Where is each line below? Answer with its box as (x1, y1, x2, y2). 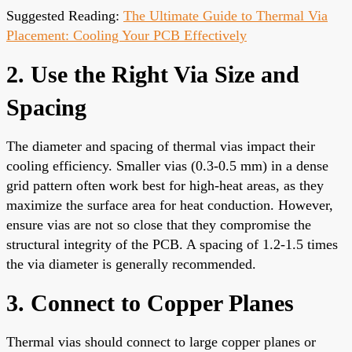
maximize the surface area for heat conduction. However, (6, 196, 333, 213)
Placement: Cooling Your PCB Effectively (6, 27, 247, 43)
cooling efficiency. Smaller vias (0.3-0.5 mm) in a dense (6, 157, 328, 174)
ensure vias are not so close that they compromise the (6, 216, 311, 233)
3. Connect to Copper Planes (6, 289, 294, 316)
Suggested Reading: (6, 7, 123, 24)
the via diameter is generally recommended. (6, 255, 256, 272)
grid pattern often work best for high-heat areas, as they (6, 177, 324, 193)
